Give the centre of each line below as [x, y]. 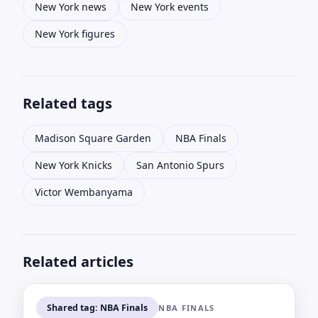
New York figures [75, 34]
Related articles [78, 262]
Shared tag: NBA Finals [97, 307]
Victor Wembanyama [84, 192]
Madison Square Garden [93, 138]
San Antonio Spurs [180, 165]
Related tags [67, 104]
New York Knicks [73, 165]
